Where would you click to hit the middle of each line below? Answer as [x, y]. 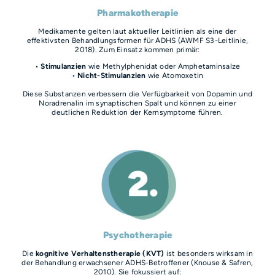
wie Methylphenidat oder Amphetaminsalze [163, 66]
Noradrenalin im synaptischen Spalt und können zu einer [137, 103]
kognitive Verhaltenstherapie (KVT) [100, 254]
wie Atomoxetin [175, 76]
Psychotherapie [137, 235]
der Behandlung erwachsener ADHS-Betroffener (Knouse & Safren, [137, 263]
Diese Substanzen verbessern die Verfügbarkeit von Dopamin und [137, 94]
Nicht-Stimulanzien [112, 76]
